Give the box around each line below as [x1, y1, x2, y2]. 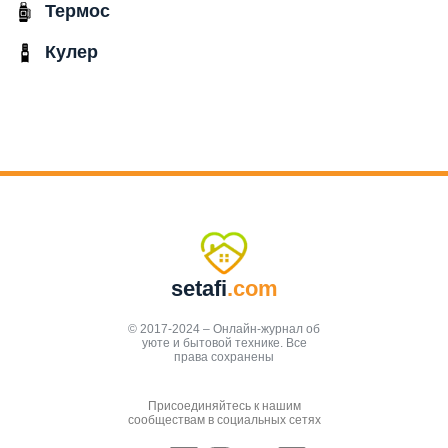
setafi [170, 276, 227, 302]
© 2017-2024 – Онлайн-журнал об [128, 322, 320, 337]
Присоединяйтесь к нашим [147, 399, 301, 414]
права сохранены [174, 350, 274, 365]
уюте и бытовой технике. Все [141, 336, 307, 351]
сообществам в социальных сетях [127, 413, 321, 428]
